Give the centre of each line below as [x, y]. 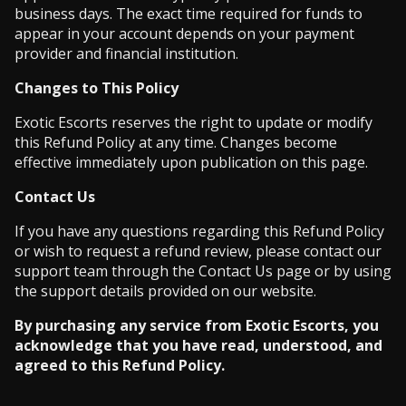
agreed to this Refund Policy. [120, 365]
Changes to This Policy [97, 88]
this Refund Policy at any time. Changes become [176, 142]
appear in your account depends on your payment [184, 34]
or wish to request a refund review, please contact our [198, 251]
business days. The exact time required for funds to [188, 14]
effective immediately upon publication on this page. [191, 162]
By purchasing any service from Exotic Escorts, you [197, 325]
